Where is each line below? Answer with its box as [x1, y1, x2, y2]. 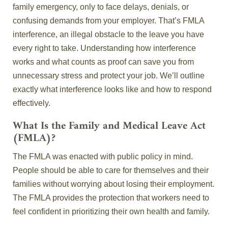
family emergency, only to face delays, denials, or [13, 3, 189, 12]
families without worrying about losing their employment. [13, 180, 214, 189]
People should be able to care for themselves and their [13, 166, 209, 175]
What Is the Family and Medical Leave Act [13, 117, 206, 136]
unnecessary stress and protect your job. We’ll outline [13, 71, 205, 80]
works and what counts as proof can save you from [13, 58, 194, 67]
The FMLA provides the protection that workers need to [13, 193, 209, 203]
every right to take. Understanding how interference [13, 44, 196, 53]
